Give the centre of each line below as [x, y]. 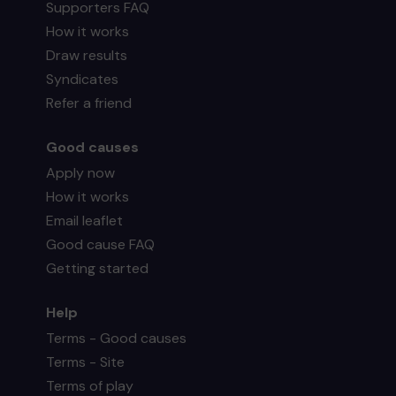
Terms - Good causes [117, 338]
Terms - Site [86, 362]
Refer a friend [89, 103]
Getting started [98, 268]
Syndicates [83, 79]
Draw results [87, 55]
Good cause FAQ [101, 244]
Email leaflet [85, 220]
